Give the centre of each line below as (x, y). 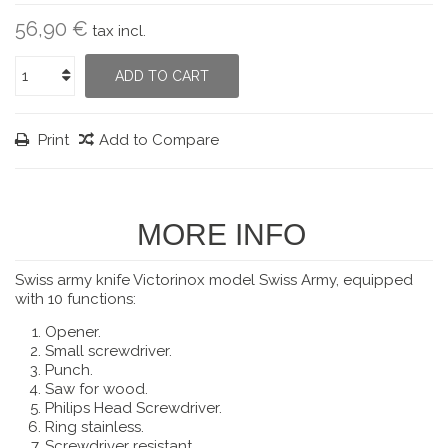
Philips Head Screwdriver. (133, 408)
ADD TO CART (162, 76)
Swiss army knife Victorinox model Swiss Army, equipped (214, 280)
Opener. (73, 332)
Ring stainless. (94, 427)
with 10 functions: (75, 299)
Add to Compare (159, 140)
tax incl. (119, 31)
